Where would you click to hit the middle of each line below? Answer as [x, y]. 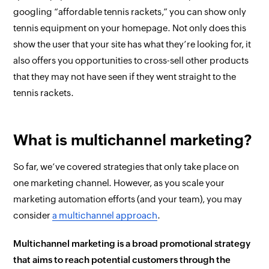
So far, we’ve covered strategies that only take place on [126, 167]
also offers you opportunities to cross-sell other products [131, 60]
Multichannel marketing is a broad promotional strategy [132, 243]
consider [33, 215]
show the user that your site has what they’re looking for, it [132, 44]
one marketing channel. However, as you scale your [119, 183]
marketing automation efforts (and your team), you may [128, 199]
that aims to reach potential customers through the [122, 260]
